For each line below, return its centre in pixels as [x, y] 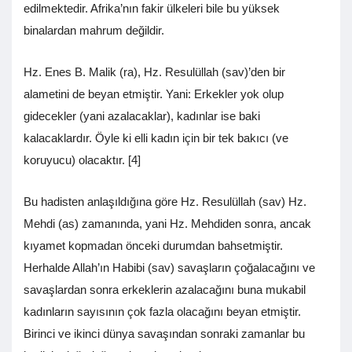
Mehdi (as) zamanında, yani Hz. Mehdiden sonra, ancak [167, 224]
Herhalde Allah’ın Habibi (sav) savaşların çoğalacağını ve [169, 268]
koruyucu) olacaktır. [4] [96, 160]
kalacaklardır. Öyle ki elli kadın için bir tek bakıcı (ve [156, 138]
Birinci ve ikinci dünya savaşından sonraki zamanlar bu [164, 334]
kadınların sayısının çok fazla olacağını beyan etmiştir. [162, 312]
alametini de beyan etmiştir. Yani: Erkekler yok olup [154, 94]
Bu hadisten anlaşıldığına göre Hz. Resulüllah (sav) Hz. [165, 202]
